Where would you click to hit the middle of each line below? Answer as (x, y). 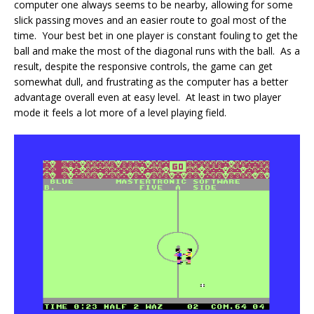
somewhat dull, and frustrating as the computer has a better (151, 82)
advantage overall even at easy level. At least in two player (148, 97)
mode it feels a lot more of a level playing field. (120, 113)
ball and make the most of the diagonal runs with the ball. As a (157, 51)
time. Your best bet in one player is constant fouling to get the (156, 36)
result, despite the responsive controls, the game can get (143, 67)
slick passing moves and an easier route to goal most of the (150, 20)
